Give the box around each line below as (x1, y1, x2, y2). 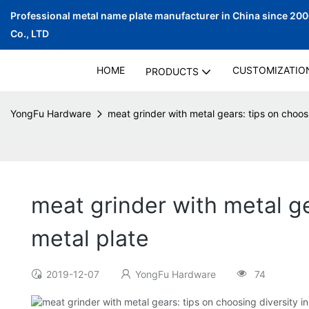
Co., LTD (10, 28, 49, 39)
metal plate (31, 225, 149, 252)
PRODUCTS (145, 66, 199, 77)
